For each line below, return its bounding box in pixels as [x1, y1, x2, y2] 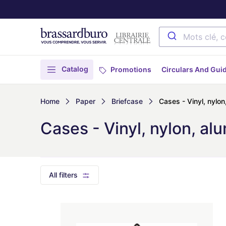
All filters [49, 171, 78, 179]
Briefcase [111, 97, 143, 105]
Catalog [62, 64, 88, 73]
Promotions [110, 65, 151, 74]
